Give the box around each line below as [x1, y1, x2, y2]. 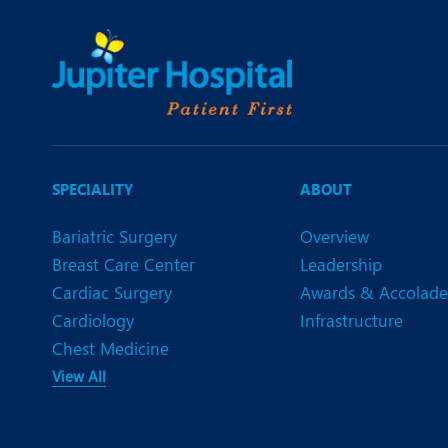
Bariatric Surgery [52, 225, 177, 248]
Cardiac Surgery [52, 281, 172, 304]
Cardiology [52, 309, 134, 332]
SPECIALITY [52, 179, 133, 200]
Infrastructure [300, 309, 403, 332]
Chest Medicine [52, 337, 169, 360]
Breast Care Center [52, 253, 195, 276]
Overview [300, 225, 369, 248]
